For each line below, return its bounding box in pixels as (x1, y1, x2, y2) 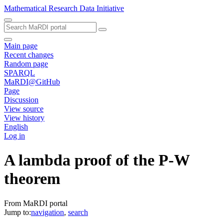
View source (4, 104, 43, 113)
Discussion (4, 95, 38, 104)
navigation (31, 207, 64, 216)
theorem (4, 169, 60, 188)
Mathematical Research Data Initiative (4, 4, 124, 12)
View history (4, 113, 44, 122)
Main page (4, 41, 37, 50)
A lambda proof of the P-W (4, 151, 189, 169)
